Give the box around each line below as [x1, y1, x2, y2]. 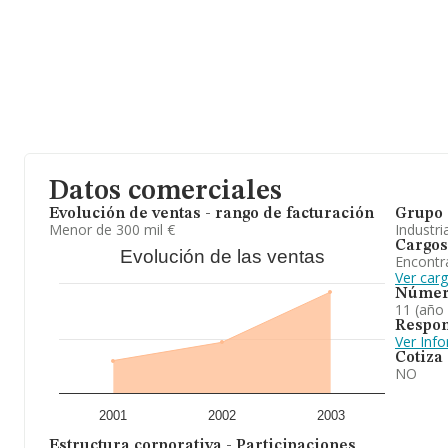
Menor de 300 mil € [49, 220, 175, 239]
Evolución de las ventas [119, 246, 325, 267]
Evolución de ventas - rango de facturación [49, 206, 374, 222]
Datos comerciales [49, 178, 282, 206]
